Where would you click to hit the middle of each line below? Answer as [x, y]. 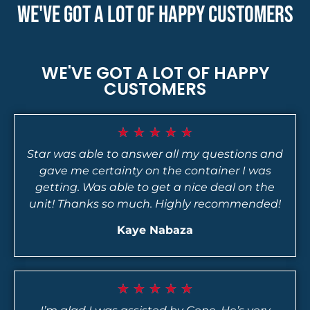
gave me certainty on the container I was [155, 170]
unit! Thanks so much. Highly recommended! [155, 203]
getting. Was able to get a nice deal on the [155, 187]
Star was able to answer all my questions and [155, 154]
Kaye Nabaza [155, 230]
